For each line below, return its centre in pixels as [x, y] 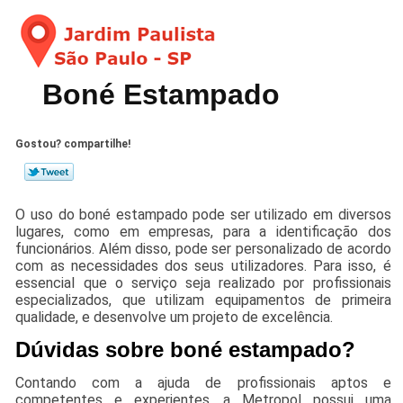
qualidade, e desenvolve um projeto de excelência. [175, 317]
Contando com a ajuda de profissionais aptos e [203, 382]
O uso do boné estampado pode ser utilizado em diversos [203, 214]
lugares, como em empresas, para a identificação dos [203, 231]
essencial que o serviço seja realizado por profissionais [203, 282]
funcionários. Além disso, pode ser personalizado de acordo [203, 248]
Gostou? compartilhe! [73, 143]
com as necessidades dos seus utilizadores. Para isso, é [203, 265]
